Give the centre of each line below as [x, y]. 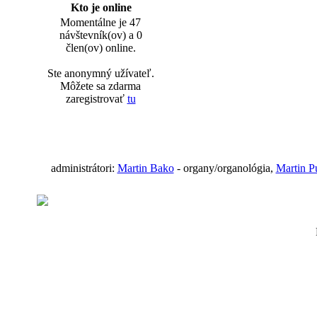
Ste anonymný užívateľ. [100, 73]
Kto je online [101, 7]
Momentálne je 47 [100, 22]
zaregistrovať [96, 99]
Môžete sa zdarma [100, 86]
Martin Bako [145, 168]
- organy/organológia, [225, 168]
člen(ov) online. [100, 48]
